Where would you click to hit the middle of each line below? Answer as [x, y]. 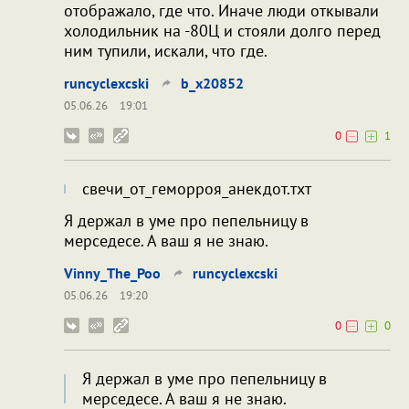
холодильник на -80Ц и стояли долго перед [222, 30]
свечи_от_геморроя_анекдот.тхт [197, 188]
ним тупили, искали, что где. [166, 50]
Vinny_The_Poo [112, 273]
